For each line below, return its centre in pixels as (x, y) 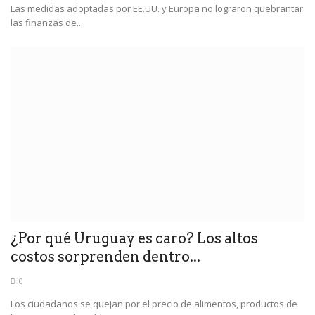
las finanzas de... (47, 22)
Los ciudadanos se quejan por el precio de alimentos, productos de (154, 303)
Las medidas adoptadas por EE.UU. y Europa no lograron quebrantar (157, 8)
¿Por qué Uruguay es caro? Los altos (134, 238)
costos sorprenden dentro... (105, 256)
